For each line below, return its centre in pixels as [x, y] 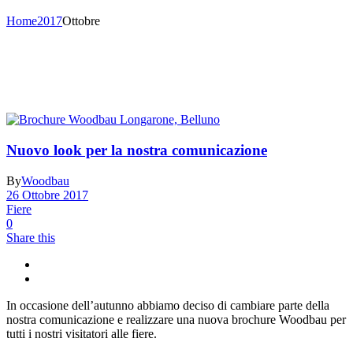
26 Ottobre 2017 [47, 195]
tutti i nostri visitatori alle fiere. [82, 333]
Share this [31, 237]
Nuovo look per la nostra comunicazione [137, 150]
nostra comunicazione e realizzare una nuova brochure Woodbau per [176, 319]
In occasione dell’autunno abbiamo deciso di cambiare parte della [168, 305]
